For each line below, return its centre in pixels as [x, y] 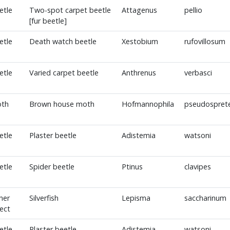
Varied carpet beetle [64, 73]
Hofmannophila [148, 104]
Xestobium [140, 41]
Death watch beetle [63, 41]
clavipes [197, 167]
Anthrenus [139, 73]
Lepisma [136, 198]
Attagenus [139, 10]
